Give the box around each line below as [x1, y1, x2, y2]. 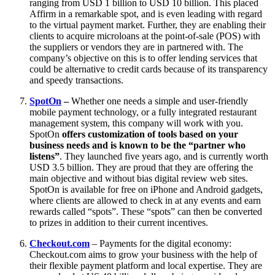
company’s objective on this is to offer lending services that [29, 52, 257, 63]
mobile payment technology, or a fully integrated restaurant [29, 106, 257, 117]
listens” [29, 150, 60, 161]
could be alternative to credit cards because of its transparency [29, 63, 268, 74]
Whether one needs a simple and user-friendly [71, 95, 248, 106]
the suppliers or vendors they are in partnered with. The [29, 41, 243, 52]
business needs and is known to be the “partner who [29, 139, 246, 150]
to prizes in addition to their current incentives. [29, 217, 208, 228]
